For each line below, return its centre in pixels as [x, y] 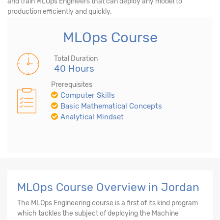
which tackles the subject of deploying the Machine [98, 213]
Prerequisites [72, 84]
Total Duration [76, 58]
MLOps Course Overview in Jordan [108, 187]
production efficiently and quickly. [60, 11]
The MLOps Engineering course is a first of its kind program [108, 203]
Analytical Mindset [92, 117]
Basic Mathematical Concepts [111, 106]
